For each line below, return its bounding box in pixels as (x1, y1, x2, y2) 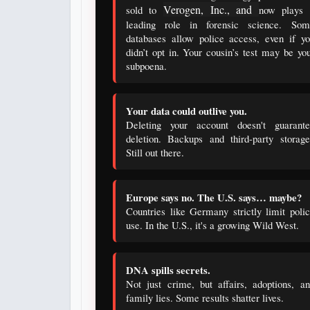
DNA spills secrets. (126, 262, 210, 278)
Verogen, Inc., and (163, 2, 259, 17)
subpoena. (126, 59, 167, 73)
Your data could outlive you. (126, 103, 247, 119)
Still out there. (126, 145, 184, 160)
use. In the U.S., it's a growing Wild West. (126, 218, 299, 232)
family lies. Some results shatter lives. (126, 291, 284, 305)
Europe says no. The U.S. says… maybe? (126, 190, 302, 206)
